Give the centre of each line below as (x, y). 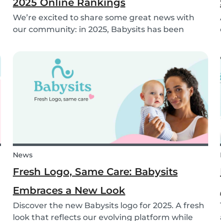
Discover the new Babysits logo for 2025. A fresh (109, 206)
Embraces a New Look (69, 191)
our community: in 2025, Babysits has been (98, 30)
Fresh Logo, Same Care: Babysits (95, 172)
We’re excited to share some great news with (104, 18)
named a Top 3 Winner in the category (90, 41)
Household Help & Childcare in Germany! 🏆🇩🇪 (107, 53)
